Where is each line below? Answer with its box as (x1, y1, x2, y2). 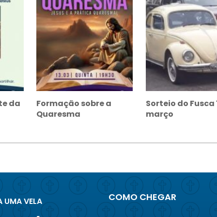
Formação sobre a (36, 98, 112, 109)
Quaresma (36, 108, 81, 120)
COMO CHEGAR (108, 191, 176, 203)
